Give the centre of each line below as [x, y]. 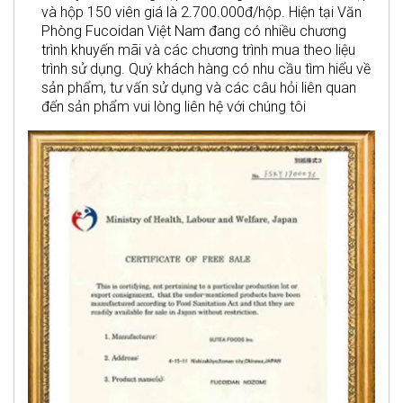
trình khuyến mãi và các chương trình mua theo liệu [198, 49]
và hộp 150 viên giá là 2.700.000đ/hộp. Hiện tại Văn [201, 12]
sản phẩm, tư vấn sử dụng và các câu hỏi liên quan [199, 87]
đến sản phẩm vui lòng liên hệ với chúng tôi [174, 106]
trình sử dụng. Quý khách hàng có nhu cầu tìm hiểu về [206, 68]
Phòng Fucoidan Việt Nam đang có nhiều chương [194, 31]
